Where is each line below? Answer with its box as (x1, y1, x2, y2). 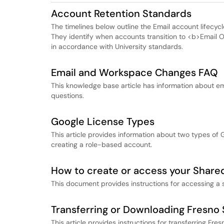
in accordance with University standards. (51, 42, 183, 51)
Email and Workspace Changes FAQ (51, 66, 218, 79)
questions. (51, 91, 84, 100)
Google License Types (51, 115, 154, 128)
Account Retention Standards (51, 7, 191, 20)
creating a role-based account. (51, 140, 152, 149)
